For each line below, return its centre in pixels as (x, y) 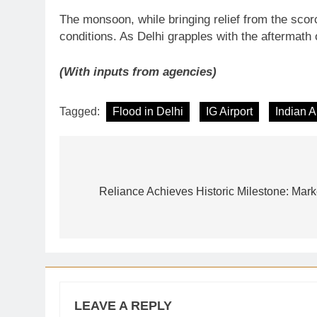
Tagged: (81, 111)
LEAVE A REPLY (123, 306)
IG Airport (229, 111)
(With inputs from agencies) (138, 71)
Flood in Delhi (148, 111)
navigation (116, 194)
